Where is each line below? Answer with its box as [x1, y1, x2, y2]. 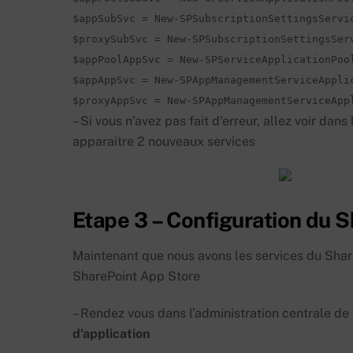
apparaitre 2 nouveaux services [72, 133, 255, 149]
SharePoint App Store [72, 269, 200, 284]
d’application [72, 325, 150, 341]
